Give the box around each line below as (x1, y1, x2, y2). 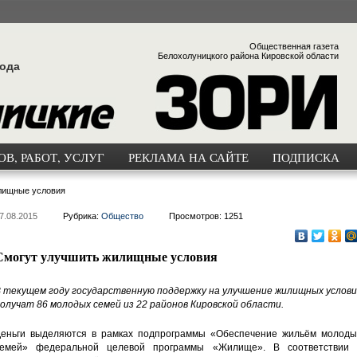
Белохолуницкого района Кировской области (157, 51, 339, 61)
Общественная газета (249, 41, 339, 51)
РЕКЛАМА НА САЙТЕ (127, 149, 249, 165)
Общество (100, 211, 143, 221)
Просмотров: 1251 (168, 211, 243, 221)
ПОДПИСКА (272, 149, 339, 165)
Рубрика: (62, 211, 101, 221)
